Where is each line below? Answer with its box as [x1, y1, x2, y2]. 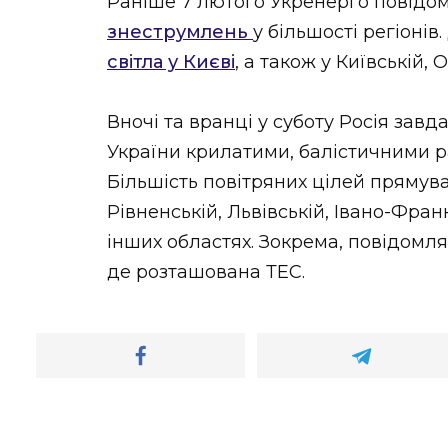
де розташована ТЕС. [107, 261, 305, 284]
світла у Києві [107, 50, 235, 73]
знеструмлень [107, 20, 253, 43]
